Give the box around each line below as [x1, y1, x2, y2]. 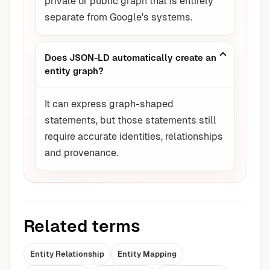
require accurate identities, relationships [45, 131, 223, 143]
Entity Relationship [30, 250, 104, 259]
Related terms [24, 216, 140, 236]
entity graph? [45, 66, 104, 77]
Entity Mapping [118, 250, 177, 259]
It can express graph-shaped [45, 98, 174, 110]
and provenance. [45, 147, 118, 159]
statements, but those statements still [45, 115, 216, 127]
